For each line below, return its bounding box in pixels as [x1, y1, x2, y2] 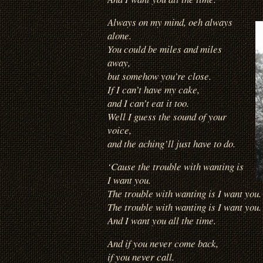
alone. [107, 28, 131, 42]
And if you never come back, [107, 237, 218, 251]
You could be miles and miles [107, 42, 222, 56]
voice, [107, 123, 131, 137]
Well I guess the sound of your [107, 109, 227, 123]
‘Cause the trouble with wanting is [107, 160, 244, 173]
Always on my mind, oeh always [107, 15, 232, 29]
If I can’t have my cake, [107, 82, 200, 96]
